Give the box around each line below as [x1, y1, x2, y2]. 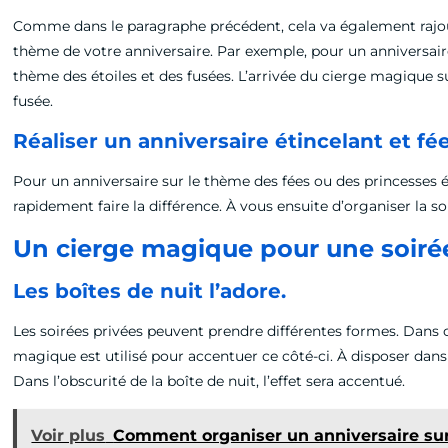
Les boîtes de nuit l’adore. [13, 279, 299, 303]
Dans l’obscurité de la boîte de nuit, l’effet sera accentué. [13, 372, 406, 390]
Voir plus [31, 426, 106, 445]
